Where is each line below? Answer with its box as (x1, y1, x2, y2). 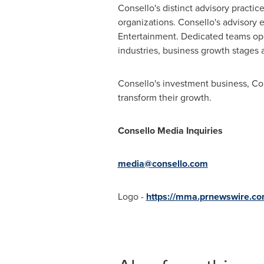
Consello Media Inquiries (117, 124, 223, 137)
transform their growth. (117, 91, 212, 104)
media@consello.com (117, 157, 208, 170)
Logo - (117, 190, 146, 203)
